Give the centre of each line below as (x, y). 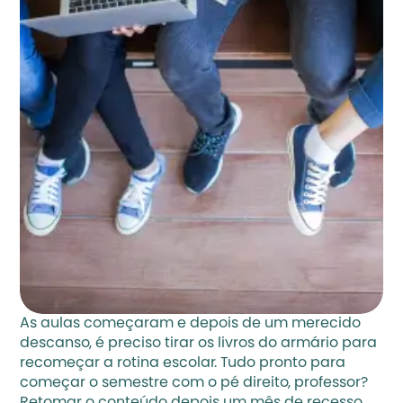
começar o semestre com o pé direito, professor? (194, 383)
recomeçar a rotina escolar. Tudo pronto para (183, 363)
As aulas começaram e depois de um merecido (191, 324)
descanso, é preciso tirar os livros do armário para (199, 344)
